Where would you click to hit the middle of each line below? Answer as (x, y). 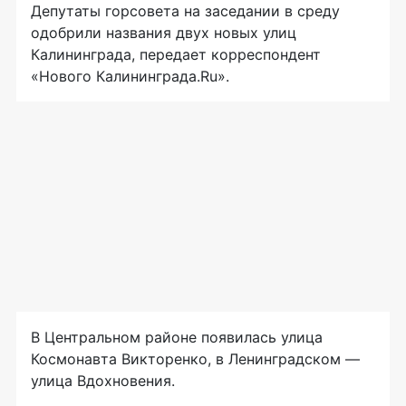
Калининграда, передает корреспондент (176, 55)
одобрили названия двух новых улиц (164, 33)
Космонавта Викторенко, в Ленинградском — (195, 359)
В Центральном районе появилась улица (177, 338)
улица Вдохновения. (103, 381)
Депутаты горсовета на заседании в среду (185, 11)
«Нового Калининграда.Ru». (130, 77)
